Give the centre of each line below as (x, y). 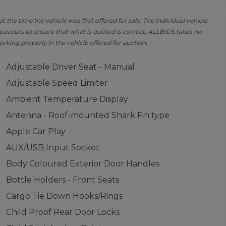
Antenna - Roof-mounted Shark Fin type (88, 115)
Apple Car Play (36, 131)
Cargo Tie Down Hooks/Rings (64, 196)
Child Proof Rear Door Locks (63, 212)
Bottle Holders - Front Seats (62, 180)
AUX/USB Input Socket (52, 148)
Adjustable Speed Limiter (57, 83)
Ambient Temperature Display (67, 99)
